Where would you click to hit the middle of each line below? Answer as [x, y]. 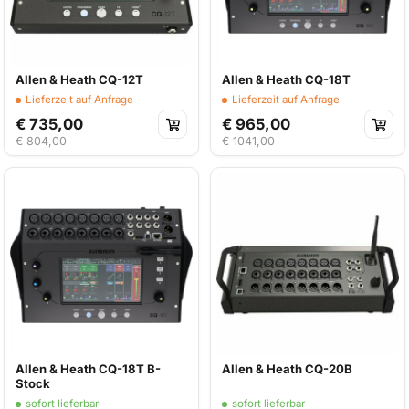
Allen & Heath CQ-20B [287, 369]
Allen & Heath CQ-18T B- [88, 369]
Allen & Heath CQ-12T [79, 79]
